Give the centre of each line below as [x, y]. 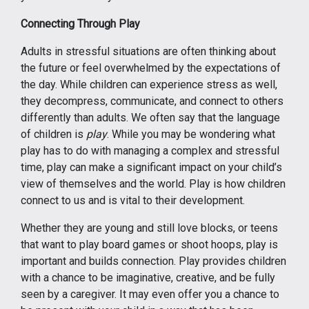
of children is [53, 134]
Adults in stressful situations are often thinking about [148, 51]
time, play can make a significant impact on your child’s [151, 167]
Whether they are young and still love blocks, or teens [149, 228]
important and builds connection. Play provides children [153, 261]
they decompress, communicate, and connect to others [152, 101]
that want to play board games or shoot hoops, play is [149, 245]
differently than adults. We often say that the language [150, 118]
